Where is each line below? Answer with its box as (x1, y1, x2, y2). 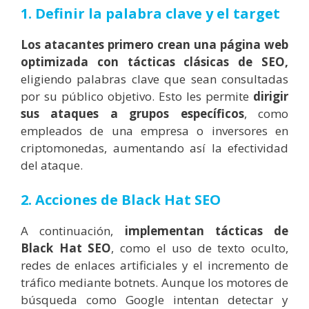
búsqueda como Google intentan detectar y (21, 291, 288, 308)
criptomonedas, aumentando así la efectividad (21, 140, 288, 157)
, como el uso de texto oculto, (111, 239, 288, 256)
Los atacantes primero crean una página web (21, 37, 288, 53)
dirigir (253, 88, 288, 105)
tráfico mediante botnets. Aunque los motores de (21, 274, 288, 290)
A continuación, (21, 222, 114, 239)
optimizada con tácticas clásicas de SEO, (21, 54, 288, 70)
